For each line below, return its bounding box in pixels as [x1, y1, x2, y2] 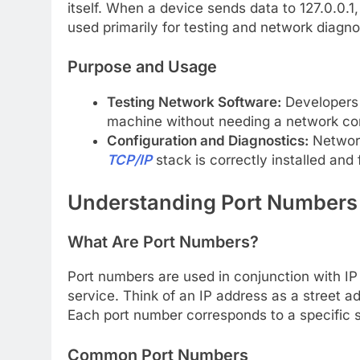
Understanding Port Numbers [67, 190, 358, 215]
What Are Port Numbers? [67, 231, 259, 252]
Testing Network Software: [106, 93, 281, 110]
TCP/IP [106, 151, 152, 168]
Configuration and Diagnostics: [106, 132, 309, 149]
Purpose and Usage [67, 57, 217, 77]
